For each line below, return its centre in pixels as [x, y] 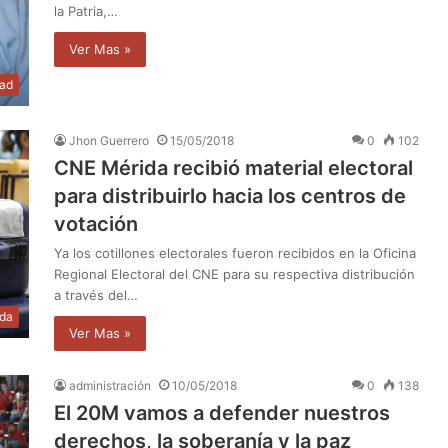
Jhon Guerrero [109, 140]
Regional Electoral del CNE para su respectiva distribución [234, 273]
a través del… [96, 294]
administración [110, 385]
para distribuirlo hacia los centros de [230, 195]
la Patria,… [86, 10]
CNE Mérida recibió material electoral [233, 167]
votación [96, 223]
